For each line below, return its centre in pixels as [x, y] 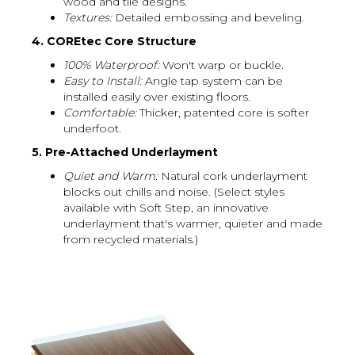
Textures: [88, 17]
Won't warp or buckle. [221, 65]
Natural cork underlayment [233, 176]
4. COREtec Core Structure [114, 41]
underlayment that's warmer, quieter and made [193, 223]
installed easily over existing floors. [157, 96]
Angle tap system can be [212, 80]
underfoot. [92, 128]
